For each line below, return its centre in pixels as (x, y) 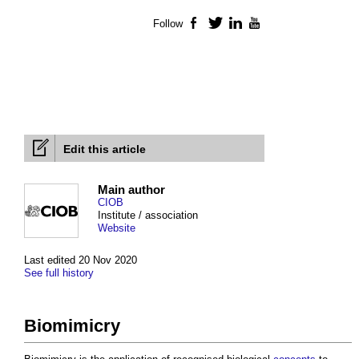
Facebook (227, 24)
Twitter (239, 24)
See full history (59, 273)
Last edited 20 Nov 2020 (81, 260)
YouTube (284, 24)
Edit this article (105, 149)
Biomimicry (72, 326)
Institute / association (148, 216)
